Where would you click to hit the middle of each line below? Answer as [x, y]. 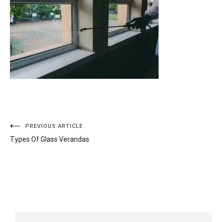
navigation [41, 149]
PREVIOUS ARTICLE [54, 126]
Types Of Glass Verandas [50, 139]
